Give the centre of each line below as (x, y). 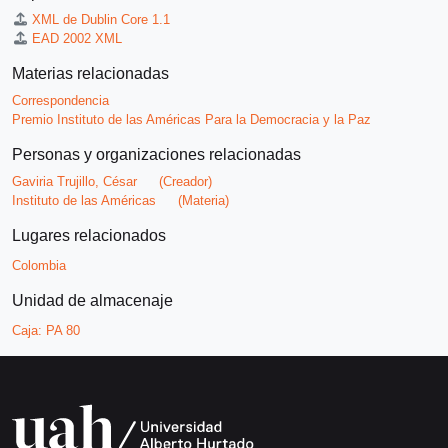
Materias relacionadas (90, 74)
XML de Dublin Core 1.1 (101, 20)
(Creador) (185, 182)
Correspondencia (60, 101)
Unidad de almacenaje (92, 301)
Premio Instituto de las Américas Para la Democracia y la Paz (191, 120)
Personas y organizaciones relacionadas (156, 155)
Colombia (39, 266)
